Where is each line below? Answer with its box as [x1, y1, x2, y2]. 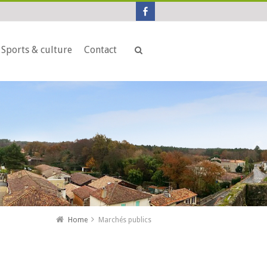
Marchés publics [98, 216, 151, 224]
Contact [84, 44, 117, 55]
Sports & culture [1, 44, 72, 55]
